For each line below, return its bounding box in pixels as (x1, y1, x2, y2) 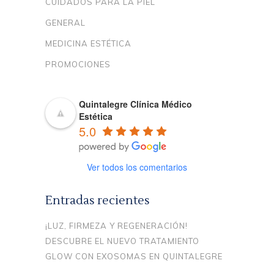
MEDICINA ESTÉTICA (45, 38, 131, 48)
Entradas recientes (45, 193, 150, 208)
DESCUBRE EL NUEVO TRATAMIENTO (45, 235, 199, 246)
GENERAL (45, 17, 86, 28)
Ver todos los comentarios (87, 160, 187, 173)
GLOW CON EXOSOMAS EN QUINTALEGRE (45, 251, 223, 261)
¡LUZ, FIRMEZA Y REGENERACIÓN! (45, 220, 188, 231)
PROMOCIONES (45, 59, 111, 69)
